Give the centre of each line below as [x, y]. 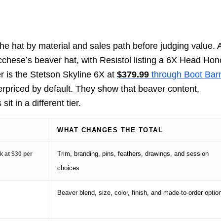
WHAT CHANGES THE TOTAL [110, 130]
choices [69, 168]
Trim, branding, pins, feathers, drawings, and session [133, 153]
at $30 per [18, 154]
